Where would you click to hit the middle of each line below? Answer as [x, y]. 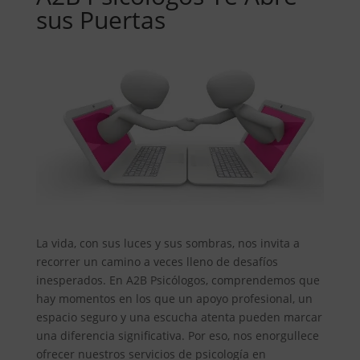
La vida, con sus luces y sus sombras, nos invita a [168, 243]
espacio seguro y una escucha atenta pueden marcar [179, 317]
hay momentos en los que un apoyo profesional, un [174, 298]
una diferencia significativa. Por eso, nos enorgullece [177, 335]
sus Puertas [100, 20]
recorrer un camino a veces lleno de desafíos [157, 261]
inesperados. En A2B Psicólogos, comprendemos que [178, 280]
